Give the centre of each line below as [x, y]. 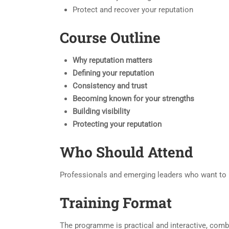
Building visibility [101, 111]
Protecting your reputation [117, 124]
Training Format [116, 203]
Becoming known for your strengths [133, 99]
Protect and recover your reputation [133, 10]
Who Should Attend [127, 152]
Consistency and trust [110, 86]
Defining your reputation [113, 73]
